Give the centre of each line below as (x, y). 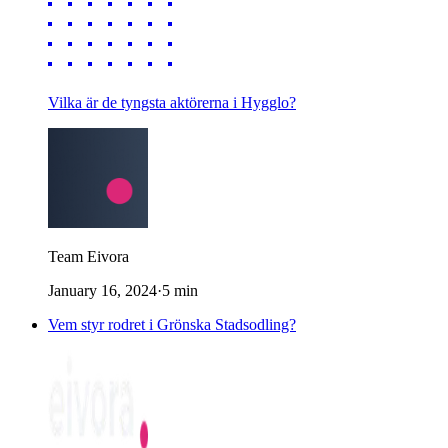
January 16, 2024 (102, 290)
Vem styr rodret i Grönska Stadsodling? (172, 324)
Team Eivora (88, 256)
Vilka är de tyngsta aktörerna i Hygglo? (172, 102)
